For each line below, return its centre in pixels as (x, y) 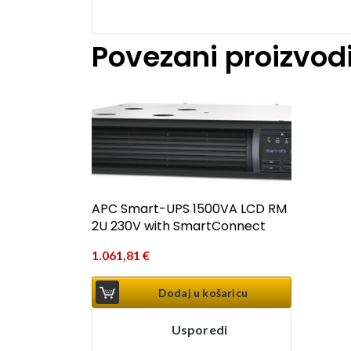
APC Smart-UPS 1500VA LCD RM (189, 209)
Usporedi (199, 329)
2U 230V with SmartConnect (179, 226)
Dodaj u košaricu (203, 292)
